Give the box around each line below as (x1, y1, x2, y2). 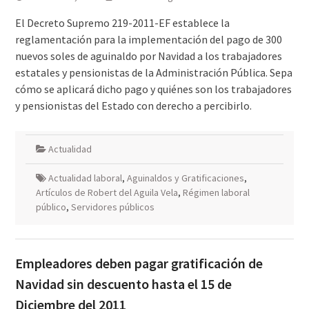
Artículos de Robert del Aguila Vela (35, 186, 178, 199)
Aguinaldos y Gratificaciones (126, 172, 244, 184)
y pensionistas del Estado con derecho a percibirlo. (14, 99, 252, 112)
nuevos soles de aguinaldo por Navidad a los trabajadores (14, 49, 282, 63)
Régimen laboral (182, 186, 250, 199)
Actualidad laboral (48, 172, 122, 184)
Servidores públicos (70, 201, 154, 213)
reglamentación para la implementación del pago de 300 (14, 32, 282, 46)
